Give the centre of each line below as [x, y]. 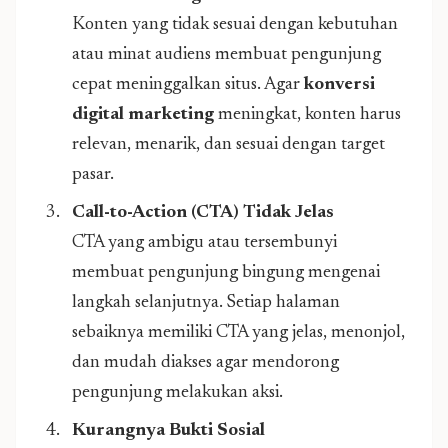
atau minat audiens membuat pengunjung [226, 55]
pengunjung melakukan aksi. [177, 393]
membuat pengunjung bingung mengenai [226, 273]
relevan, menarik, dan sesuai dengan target [228, 145]
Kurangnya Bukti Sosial [168, 431]
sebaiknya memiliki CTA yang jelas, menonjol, [238, 333]
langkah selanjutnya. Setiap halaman [206, 303]
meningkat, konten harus [307, 115]
